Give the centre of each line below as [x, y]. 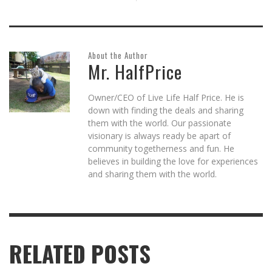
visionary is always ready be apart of [159, 135]
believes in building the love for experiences [173, 161]
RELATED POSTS [80, 253]
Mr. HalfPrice [135, 71]
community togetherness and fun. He [161, 148]
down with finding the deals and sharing [166, 110]
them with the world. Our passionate [160, 123]
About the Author [118, 55]
